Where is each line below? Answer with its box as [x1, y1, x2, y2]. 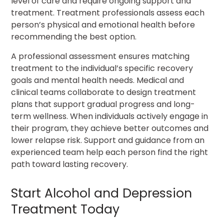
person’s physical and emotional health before [11, 19, 195, 31]
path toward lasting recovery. [11, 158, 128, 170]
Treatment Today [11, 200, 120, 218]
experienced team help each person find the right [11, 146, 208, 158]
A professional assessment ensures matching [11, 50, 190, 62]
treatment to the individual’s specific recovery [11, 62, 193, 74]
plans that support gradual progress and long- [11, 98, 195, 110]
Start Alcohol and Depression [11, 184, 192, 202]
